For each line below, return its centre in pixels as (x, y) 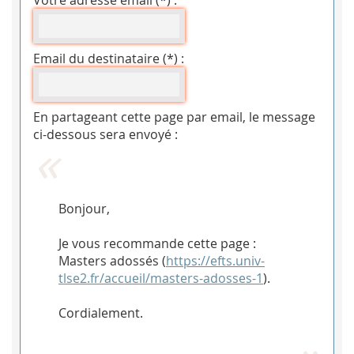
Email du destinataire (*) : (109, 59)
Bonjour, (84, 209)
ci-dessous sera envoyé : (105, 135)
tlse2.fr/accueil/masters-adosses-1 (161, 279)
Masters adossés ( (112, 261)
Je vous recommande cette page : (157, 244)
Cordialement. (101, 313)
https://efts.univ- (215, 261)
